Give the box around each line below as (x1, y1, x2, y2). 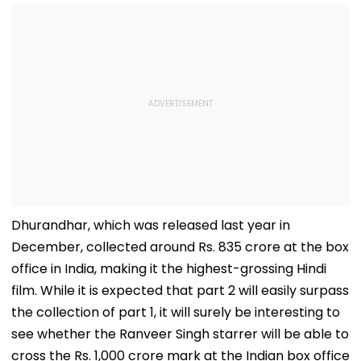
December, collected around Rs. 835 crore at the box (11, 238, 349, 257)
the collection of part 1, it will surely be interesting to (11, 303, 340, 322)
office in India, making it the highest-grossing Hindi (11, 259, 326, 279)
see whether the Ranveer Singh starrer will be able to (11, 325, 349, 344)
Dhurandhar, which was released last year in (11, 216, 290, 235)
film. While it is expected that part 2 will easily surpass (11, 281, 349, 301)
